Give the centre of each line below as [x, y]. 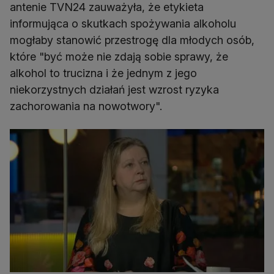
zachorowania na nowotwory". [86, 106]
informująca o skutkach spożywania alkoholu [123, 24]
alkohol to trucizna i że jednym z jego [103, 73]
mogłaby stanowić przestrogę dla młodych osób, [132, 40]
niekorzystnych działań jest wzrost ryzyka [114, 90]
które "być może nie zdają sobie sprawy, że [119, 57]
